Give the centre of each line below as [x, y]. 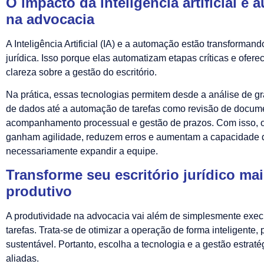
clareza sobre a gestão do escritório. [81, 72]
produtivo [39, 192]
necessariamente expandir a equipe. [82, 151]
